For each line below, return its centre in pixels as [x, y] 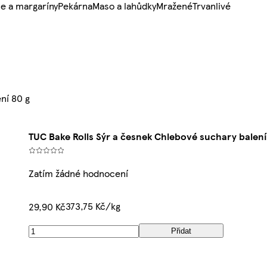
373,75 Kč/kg [93, 206]
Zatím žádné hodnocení [79, 173]
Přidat [181, 231]
